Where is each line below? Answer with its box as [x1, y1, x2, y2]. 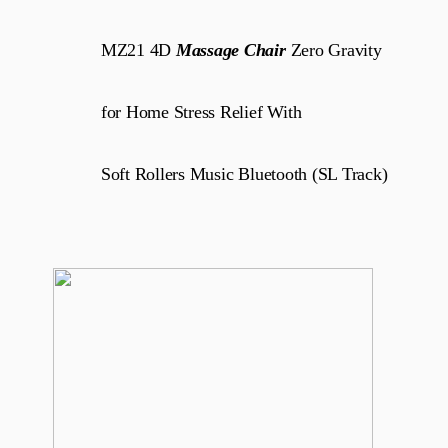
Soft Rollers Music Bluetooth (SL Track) [100, 164, 388, 185]
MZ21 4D [100, 40, 176, 61]
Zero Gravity [285, 40, 382, 61]
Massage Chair [175, 40, 286, 61]
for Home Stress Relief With [100, 102, 302, 123]
